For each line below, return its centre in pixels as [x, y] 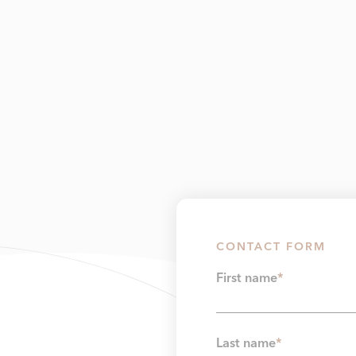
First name [246, 279]
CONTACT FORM [271, 247]
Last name [246, 344]
